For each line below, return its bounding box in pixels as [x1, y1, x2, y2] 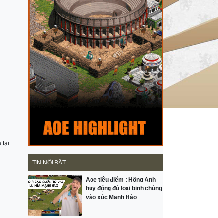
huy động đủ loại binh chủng [86, 185, 163, 192]
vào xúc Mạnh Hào [86, 194, 137, 200]
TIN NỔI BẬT [32, 159, 66, 166]
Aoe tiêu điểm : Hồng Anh [86, 176, 156, 183]
